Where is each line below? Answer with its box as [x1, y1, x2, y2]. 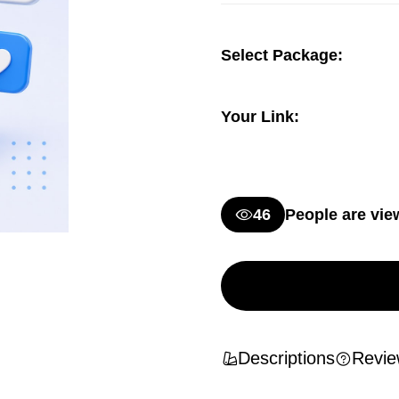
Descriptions [238, 348, 335, 368]
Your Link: [221, 108, 299, 126]
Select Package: [221, 46, 343, 64]
